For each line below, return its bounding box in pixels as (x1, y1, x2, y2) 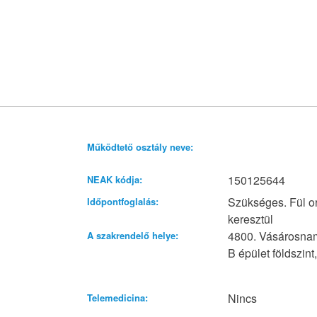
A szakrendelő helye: (86, 229, 178, 243)
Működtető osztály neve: (86, 140, 193, 154)
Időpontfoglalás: (86, 195, 158, 209)
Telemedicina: (86, 291, 148, 305)
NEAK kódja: (86, 173, 142, 187)
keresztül (228, 211, 274, 228)
